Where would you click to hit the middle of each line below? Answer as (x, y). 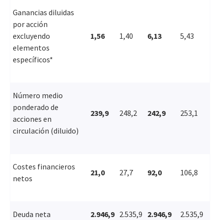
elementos (31, 47)
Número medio (38, 95)
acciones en (32, 119)
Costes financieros (44, 166)
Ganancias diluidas (43, 12)
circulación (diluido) (46, 130)
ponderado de (36, 107)
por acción (30, 24)
